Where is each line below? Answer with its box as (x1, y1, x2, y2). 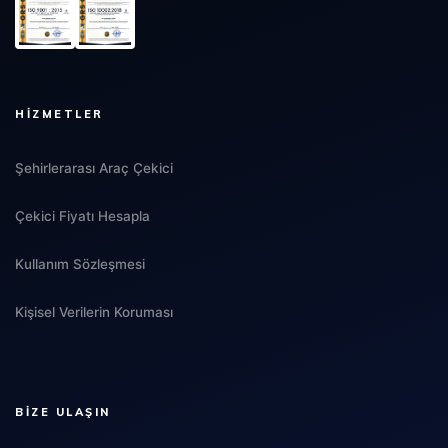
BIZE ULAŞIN (15, 404, 111, 419)
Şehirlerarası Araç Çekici (15, 159, 173, 176)
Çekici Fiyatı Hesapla (15, 207, 150, 224)
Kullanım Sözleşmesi (15, 255, 145, 272)
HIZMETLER (15, 106, 104, 121)
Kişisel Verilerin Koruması (15, 303, 173, 320)
